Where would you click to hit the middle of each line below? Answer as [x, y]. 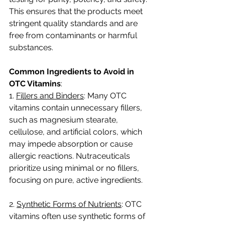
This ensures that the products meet [77, 11]
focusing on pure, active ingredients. [76, 180]
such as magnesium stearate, [65, 120]
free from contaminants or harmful [74, 35]
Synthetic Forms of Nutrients [69, 204]
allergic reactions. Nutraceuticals [71, 156]
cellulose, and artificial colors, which [77, 132]
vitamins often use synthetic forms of [78, 216]
